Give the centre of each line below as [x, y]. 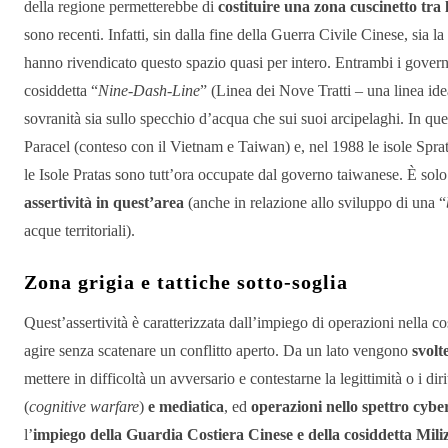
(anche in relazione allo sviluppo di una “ [315, 203]
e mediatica [186, 407]
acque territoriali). [79, 231]
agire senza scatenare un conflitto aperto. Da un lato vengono [218, 351]
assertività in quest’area [104, 203]
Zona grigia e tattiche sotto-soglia [186, 282]
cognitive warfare [84, 407]
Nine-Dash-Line [149, 91]
